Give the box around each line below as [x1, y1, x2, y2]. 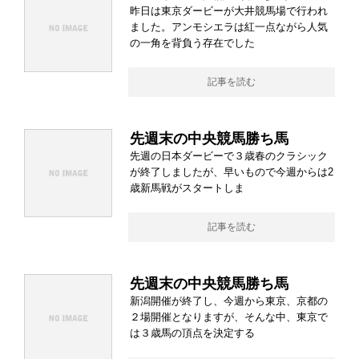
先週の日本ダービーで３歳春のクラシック [130, 150, 328, 162]
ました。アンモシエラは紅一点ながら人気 [130, 21, 328, 33]
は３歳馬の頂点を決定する [130, 327, 255, 339]
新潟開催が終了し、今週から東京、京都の [130, 295, 328, 307]
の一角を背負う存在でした [130, 37, 255, 49]
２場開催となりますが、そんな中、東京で [130, 311, 328, 323]
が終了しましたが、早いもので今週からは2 [130, 166, 333, 178]
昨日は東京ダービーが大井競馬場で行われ [130, 5, 328, 17]
